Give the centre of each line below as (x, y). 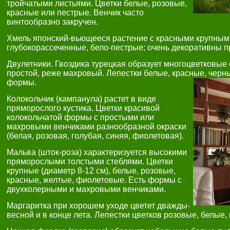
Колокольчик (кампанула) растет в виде (81, 99)
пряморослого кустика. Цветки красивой (83, 108)
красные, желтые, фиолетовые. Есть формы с (94, 180)
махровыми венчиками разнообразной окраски (97, 127)
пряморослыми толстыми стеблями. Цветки (90, 161)
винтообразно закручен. (52, 22)
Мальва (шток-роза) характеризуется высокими (97, 152)
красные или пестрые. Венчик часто (75, 13)
